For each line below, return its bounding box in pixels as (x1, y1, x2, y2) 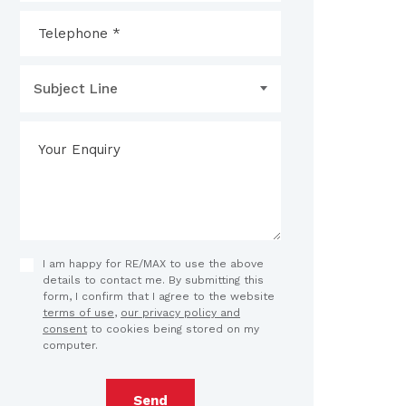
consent (43, 323, 87, 336)
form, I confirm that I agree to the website (43, 290, 275, 304)
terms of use (43, 306, 114, 320)
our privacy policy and (121, 306, 240, 320)
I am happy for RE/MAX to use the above (43, 257, 264, 271)
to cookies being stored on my (87, 323, 259, 336)
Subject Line (34, 81, 118, 98)
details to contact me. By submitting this (43, 274, 264, 287)
